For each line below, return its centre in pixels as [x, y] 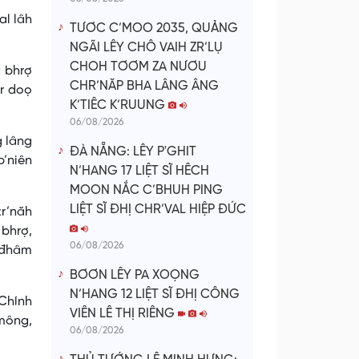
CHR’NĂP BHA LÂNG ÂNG [144, 87]
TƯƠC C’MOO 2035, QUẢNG [154, 29]
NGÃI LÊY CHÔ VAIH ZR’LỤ [146, 48]
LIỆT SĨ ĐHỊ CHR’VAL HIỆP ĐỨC [158, 210]
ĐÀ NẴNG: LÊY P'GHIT [133, 152]
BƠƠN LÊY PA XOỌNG [135, 276]
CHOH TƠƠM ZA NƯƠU [138, 67]
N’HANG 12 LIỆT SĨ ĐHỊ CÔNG [155, 295]
